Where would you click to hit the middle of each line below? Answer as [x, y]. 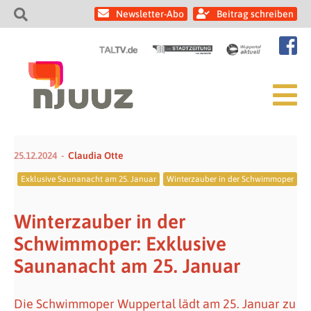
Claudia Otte [96, 155]
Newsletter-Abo [150, 14]
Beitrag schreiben [255, 14]
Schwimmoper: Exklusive [120, 244]
